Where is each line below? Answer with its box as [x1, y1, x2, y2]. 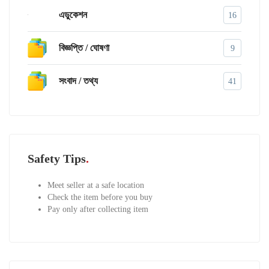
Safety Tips [28, 152, 86, 166]
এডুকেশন [59, 9, 87, 20]
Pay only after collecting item [47, 205, 148, 214]
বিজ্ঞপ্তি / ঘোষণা [59, 42, 109, 53]
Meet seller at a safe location [47, 181, 144, 190]
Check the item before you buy [47, 193, 153, 202]
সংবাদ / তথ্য [59, 75, 98, 86]
